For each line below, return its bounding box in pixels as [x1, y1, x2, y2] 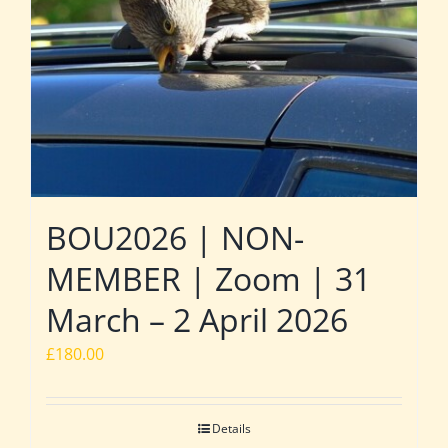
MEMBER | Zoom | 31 [46, 256, 371, 300]
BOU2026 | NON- [46, 215, 304, 259]
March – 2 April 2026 [46, 297, 348, 341]
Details [211, 419, 251, 437]
